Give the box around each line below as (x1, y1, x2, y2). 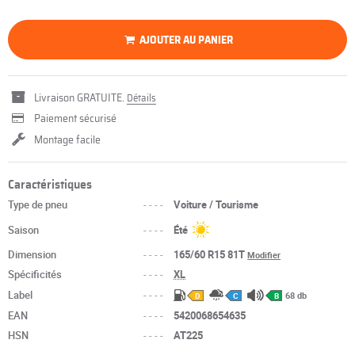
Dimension (8, 247, 56, 262)
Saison (8, 222, 39, 237)
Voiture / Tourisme (174, 197, 259, 212)
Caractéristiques (8, 178, 92, 192)
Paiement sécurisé (34, 113, 116, 125)
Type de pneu (8, 197, 67, 212)
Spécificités (8, 267, 62, 282)
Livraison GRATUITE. (32, 93, 127, 105)
